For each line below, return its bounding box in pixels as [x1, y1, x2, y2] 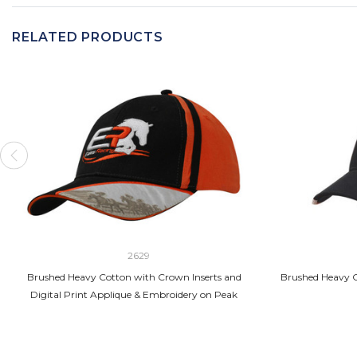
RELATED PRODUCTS [12, 29, 163, 45]
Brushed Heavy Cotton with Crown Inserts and [26, 270, 241, 283]
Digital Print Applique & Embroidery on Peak [30, 288, 237, 300]
